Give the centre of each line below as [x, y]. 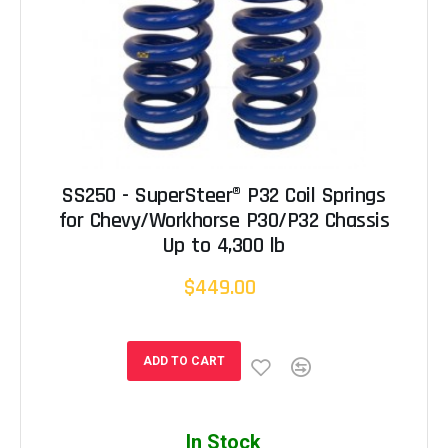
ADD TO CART [183, 361]
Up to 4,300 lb [223, 246]
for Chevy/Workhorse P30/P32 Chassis [224, 221]
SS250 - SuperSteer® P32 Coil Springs [224, 196]
